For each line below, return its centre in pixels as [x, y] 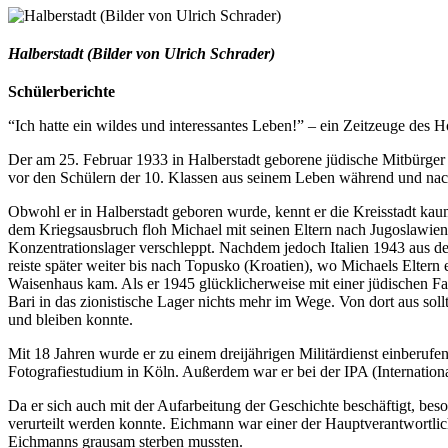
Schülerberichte [61, 91]
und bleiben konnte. [70, 319]
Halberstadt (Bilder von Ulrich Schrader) [141, 53]
